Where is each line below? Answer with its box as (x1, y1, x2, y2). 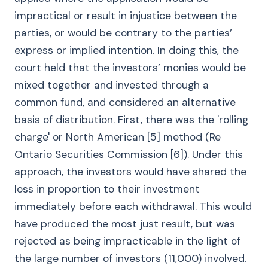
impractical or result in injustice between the (14, 9, 237, 22)
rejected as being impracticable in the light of (14, 234, 240, 248)
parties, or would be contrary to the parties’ (14, 26, 232, 39)
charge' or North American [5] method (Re (14, 130, 221, 144)
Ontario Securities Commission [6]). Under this (14, 148, 243, 161)
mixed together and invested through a (14, 78, 209, 92)
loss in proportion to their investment (14, 182, 200, 196)
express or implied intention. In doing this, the (14, 44, 239, 57)
